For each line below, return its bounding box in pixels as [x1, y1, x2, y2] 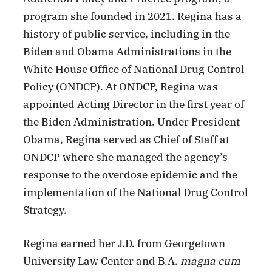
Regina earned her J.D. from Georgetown [23, 236, 226, 250]
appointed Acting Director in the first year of [23, 98, 245, 111]
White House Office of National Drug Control [23, 63, 245, 76]
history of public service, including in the [23, 27, 231, 41]
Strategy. [23, 203, 67, 217]
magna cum [180, 254, 241, 268]
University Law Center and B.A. [23, 254, 181, 268]
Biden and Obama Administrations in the [23, 45, 232, 58]
